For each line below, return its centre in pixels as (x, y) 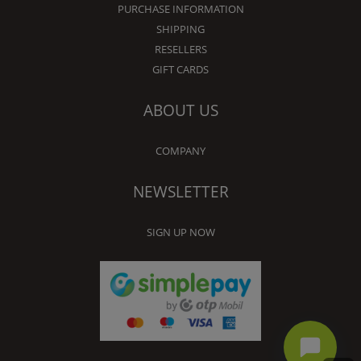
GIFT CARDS (180, 70)
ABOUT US (180, 110)
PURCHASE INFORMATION (180, 9)
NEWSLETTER (180, 192)
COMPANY (180, 151)
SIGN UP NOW (180, 232)
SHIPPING (180, 29)
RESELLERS (180, 50)
